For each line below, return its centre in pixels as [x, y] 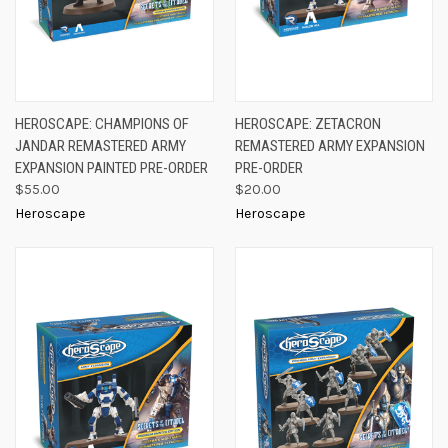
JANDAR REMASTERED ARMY [100, 146]
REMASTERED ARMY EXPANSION [329, 146]
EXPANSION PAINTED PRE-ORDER [111, 168]
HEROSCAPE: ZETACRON [307, 124]
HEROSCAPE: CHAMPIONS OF [102, 124]
